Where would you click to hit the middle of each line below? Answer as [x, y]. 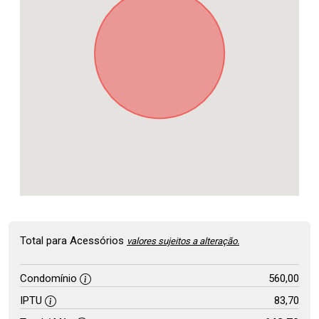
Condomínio [50, 278]
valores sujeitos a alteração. [183, 241]
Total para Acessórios [73, 241]
